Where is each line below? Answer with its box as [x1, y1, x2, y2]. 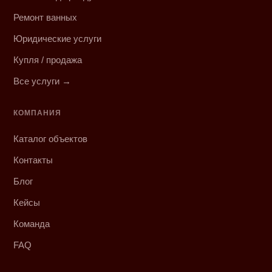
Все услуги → [13, 75, 72, 86]
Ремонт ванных [13, 12, 78, 22]
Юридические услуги [13, 33, 102, 44]
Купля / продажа [13, 54, 83, 65]
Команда [13, 218, 50, 229]
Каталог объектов [13, 133, 88, 144]
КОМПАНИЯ [13, 108, 62, 117]
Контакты [13, 154, 53, 165]
